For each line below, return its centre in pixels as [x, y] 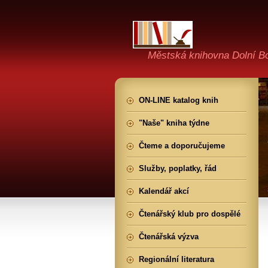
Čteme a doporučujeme [182, 146]
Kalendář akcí [164, 191]
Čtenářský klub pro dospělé [190, 214]
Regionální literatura [176, 259]
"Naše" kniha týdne [174, 123]
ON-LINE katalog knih [179, 100]
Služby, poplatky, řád [178, 168]
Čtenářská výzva [169, 237]
